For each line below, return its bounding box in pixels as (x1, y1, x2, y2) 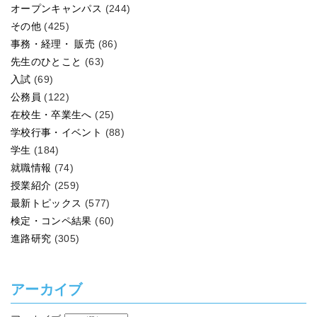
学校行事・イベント (11, 126, 103, 138)
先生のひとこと (11, 55, 82, 67)
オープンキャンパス (11, 2, 103, 14)
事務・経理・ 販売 (11, 38, 96, 50)
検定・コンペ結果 (11, 214, 92, 226)
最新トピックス (11, 197, 82, 209)
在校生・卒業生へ (11, 108, 92, 120)
